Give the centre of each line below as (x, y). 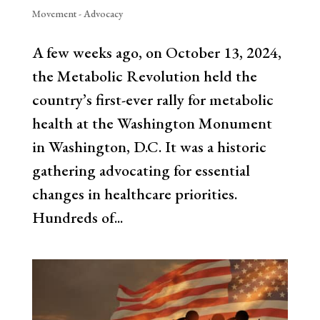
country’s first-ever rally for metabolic (152, 100)
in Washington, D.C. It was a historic (149, 147)
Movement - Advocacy (77, 14)
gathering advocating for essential (141, 171)
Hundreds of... (77, 218)
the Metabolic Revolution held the (144, 76)
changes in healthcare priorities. (134, 194)
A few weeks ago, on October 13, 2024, (156, 53)
